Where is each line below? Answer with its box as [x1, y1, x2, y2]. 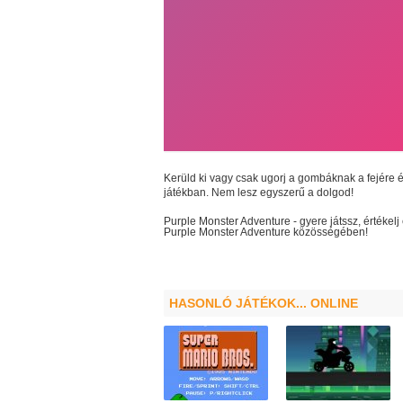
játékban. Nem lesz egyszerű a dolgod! [164, 186, 356, 199]
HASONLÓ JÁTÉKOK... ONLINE [169, 296, 358, 310]
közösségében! [293, 226, 368, 238]
